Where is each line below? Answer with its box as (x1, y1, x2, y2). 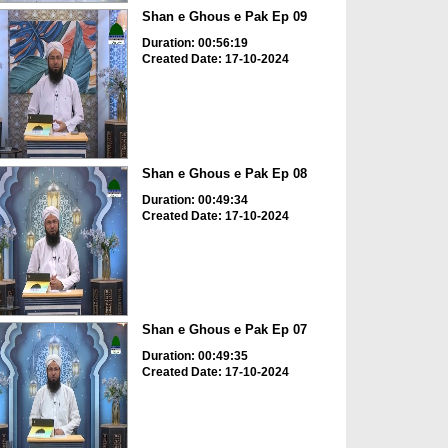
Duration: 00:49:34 (141, 192, 248, 207)
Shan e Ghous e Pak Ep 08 (141, 165, 307, 181)
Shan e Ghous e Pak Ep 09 (141, 9, 307, 25)
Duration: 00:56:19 (141, 36, 248, 51)
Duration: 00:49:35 (141, 349, 248, 364)
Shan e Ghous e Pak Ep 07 (141, 322, 307, 338)
